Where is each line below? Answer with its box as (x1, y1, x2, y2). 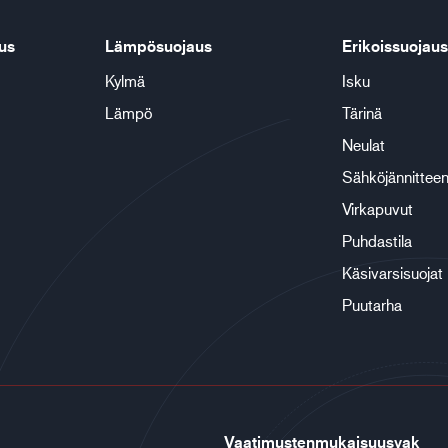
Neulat (341, 135, 385, 154)
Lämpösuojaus (105, 36, 213, 56)
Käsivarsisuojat (341, 263, 443, 282)
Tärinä (341, 103, 382, 122)
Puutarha (341, 295, 402, 314)
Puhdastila (341, 231, 412, 250)
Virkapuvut (341, 199, 413, 218)
